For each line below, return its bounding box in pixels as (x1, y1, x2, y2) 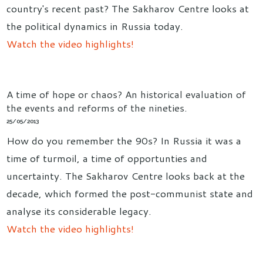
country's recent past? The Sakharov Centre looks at (6, 1, 249, 16)
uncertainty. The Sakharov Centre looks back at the (6, 168, 245, 183)
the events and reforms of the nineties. (6, 100, 188, 114)
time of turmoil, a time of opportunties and (6, 151, 208, 166)
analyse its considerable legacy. (6, 204, 152, 218)
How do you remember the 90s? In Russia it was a (6, 133, 242, 148)
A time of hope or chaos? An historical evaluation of (6, 87, 247, 101)
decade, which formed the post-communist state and (6, 186, 254, 201)
